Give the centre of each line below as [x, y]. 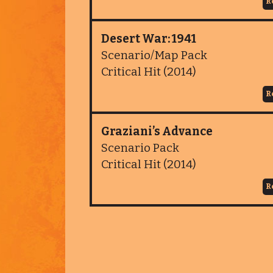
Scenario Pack [140, 148]
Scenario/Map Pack [154, 55]
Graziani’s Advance [157, 131]
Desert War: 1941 [149, 39]
